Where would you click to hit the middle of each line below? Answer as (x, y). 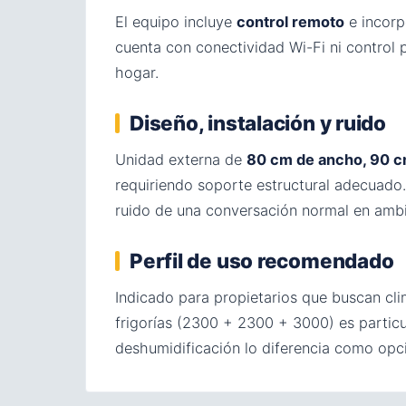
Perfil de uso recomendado (262, 260)
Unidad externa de (181, 159)
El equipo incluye (176, 21)
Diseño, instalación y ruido (258, 122)
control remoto (290, 21)
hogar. (137, 72)
